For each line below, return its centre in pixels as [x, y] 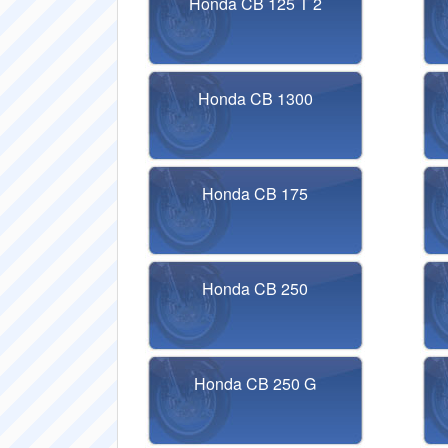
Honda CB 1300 [255, 98]
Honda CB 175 [255, 193]
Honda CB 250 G [255, 383]
